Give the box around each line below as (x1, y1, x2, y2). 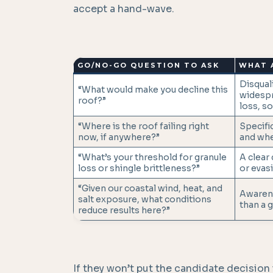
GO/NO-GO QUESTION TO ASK (77, 61, 219, 70)
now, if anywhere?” (78, 132, 160, 143)
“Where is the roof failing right (78, 121, 209, 132)
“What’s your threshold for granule (78, 152, 227, 163)
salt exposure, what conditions (78, 194, 211, 205)
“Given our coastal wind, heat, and (78, 183, 222, 194)
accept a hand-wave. (73, 2, 174, 16)
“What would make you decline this (78, 84, 228, 96)
